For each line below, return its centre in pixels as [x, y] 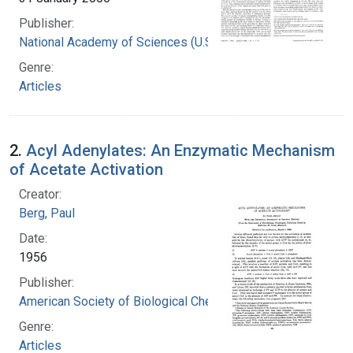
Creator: [40, 194]
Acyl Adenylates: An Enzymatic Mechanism [180, 150]
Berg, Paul [47, 213]
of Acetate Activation [86, 169]
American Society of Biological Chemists [131, 301]
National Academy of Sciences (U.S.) [119, 42]
